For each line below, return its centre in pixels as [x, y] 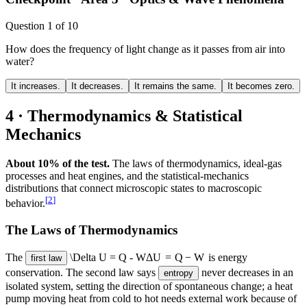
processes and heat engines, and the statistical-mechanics [127, 175]
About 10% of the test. [58, 163]
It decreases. [97, 86]
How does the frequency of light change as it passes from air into [145, 49]
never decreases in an [246, 272]
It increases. [36, 86]
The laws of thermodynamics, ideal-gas [196, 163]
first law [46, 258]
